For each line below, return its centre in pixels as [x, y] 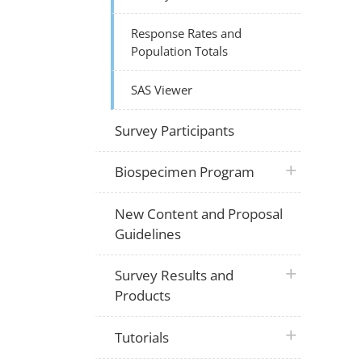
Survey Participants [175, 130]
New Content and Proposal [199, 213]
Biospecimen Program [185, 172]
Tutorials [142, 337]
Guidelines [148, 234]
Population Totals [180, 51]
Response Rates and [187, 33]
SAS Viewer [162, 90]
